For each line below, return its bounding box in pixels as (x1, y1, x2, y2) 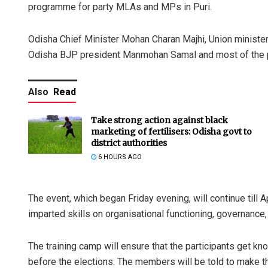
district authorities (91, 138, 167, 149)
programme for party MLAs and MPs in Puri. (28, 1, 212, 13)
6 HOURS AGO (96, 153, 142, 162)
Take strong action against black (91, 115, 228, 126)
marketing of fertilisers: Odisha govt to (91, 126, 252, 138)
